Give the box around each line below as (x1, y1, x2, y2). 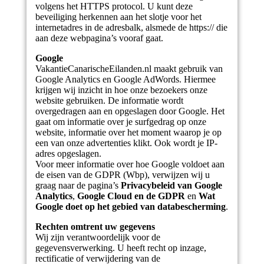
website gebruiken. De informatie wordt (35, 95, 183, 105)
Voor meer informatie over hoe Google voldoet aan (35, 159, 225, 169)
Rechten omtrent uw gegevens (35, 222, 155, 232)
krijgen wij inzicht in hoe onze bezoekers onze (35, 85, 207, 95)
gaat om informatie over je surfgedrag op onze (35, 117, 206, 127)
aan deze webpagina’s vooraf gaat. (35, 33, 163, 43)
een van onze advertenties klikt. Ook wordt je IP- (35, 138, 217, 148)
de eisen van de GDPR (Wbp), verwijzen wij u (35, 170, 210, 180)
